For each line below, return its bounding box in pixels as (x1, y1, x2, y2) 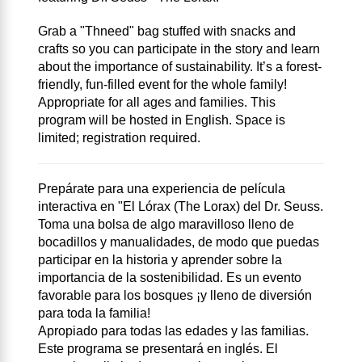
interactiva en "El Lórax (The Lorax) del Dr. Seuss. (38, 200, 323, 214)
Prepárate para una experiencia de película (38, 182, 285, 196)
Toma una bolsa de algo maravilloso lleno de (38, 217, 294, 232)
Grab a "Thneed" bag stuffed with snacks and (38, 24, 296, 39)
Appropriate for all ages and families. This (38, 95, 276, 110)
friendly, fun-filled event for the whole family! (38, 78, 287, 92)
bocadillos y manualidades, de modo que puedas (38, 235, 319, 250)
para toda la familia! (38, 306, 150, 321)
